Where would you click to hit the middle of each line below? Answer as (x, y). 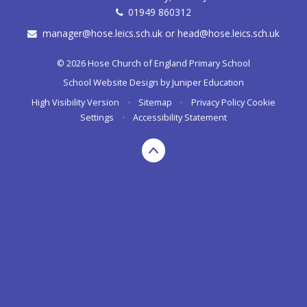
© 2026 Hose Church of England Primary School (153, 63)
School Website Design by (118, 83)
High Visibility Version (76, 102)
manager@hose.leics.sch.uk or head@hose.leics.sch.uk (161, 34)
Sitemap (155, 102)
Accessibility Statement (180, 117)
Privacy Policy (218, 102)
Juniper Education (208, 83)
